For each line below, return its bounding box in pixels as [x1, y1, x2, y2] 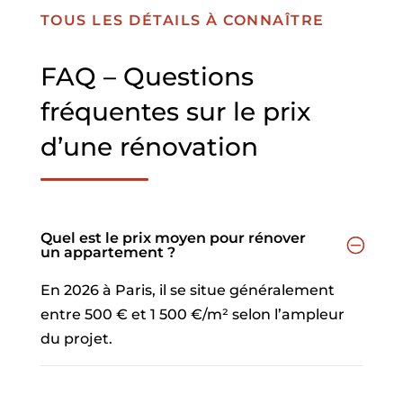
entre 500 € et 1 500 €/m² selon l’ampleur [40, 306, 345, 323]
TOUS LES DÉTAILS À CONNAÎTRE [40, 12, 325, 29]
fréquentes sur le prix [40, 96, 310, 127]
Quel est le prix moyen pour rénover [40, 229, 306, 246]
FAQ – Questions [40, 61, 254, 92]
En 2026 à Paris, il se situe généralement [40, 282, 335, 299]
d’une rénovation [40, 131, 258, 162]
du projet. [40, 330, 112, 347]
